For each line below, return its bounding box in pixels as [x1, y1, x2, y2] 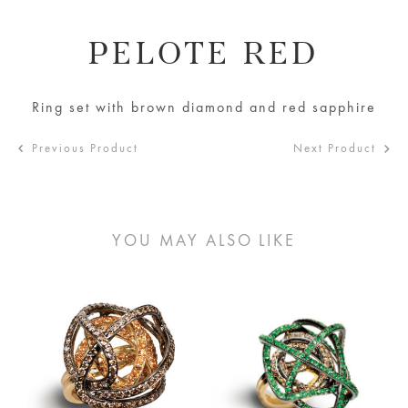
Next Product [293, 139, 376, 156]
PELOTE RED [88, 38, 320, 71]
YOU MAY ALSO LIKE [112, 229, 296, 250]
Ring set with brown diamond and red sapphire [32, 97, 376, 117]
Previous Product [32, 139, 138, 156]
